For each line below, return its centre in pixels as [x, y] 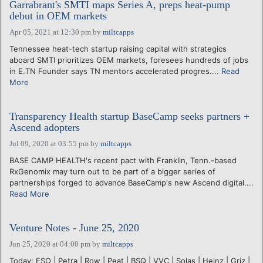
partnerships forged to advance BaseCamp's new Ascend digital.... [131, 182]
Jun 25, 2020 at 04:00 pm [50, 244]
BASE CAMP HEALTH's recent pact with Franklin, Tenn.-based [123, 160]
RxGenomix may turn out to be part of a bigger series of [112, 171]
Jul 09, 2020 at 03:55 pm [49, 143]
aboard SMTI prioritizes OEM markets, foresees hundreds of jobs [129, 60]
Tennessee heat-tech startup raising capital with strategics [118, 48]
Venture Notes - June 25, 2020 [74, 227]
